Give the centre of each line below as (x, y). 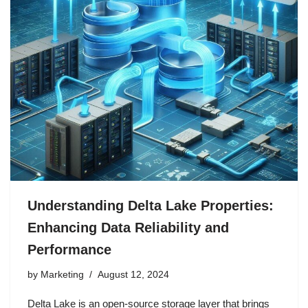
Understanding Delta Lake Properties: (151, 206)
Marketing (62, 275)
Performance (69, 250)
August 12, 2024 (133, 275)
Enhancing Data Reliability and (128, 228)
